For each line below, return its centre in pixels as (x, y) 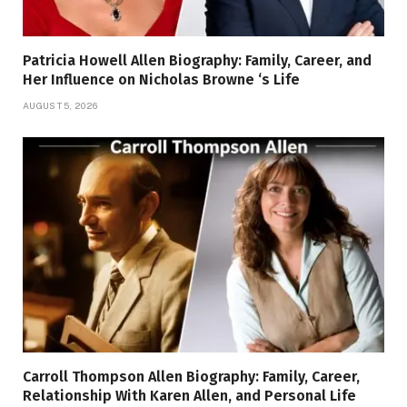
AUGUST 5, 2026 (60, 106)
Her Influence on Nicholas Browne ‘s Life (161, 80)
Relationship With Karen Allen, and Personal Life (189, 396)
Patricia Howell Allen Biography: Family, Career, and (197, 61)
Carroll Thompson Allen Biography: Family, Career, (191, 377)
